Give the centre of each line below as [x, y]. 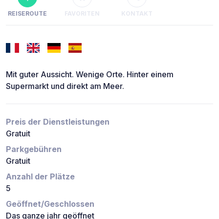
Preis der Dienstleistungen [58, 122]
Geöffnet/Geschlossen [50, 204]
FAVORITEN [82, 14]
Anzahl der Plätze [40, 177]
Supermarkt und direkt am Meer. [65, 86]
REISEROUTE [27, 14]
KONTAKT [137, 14]
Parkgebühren [34, 149]
